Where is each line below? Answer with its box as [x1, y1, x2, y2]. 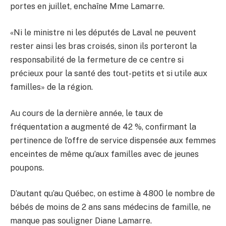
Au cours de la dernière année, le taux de [10, 108, 163, 118]
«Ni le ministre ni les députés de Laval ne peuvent [10, 27, 196, 37]
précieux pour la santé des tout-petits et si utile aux [10, 68, 207, 78]
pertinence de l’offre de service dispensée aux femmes [10, 135, 216, 145]
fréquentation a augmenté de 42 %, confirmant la [10, 122, 196, 132]
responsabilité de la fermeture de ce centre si [10, 54, 184, 65]
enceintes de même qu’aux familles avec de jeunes [10, 149, 199, 159]
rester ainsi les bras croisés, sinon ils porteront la [10, 41, 197, 51]
